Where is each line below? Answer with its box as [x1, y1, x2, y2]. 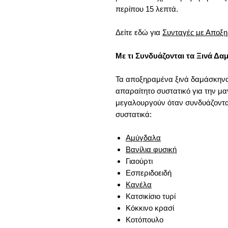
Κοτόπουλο [126, 215, 163, 224]
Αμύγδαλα [126, 133, 161, 142]
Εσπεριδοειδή [126, 168, 172, 177]
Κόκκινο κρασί [126, 204, 174, 212]
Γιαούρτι [126, 157, 153, 165]
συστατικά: [116, 110, 152, 119]
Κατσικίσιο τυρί [126, 192, 176, 201]
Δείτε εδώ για [116, 28, 162, 37]
